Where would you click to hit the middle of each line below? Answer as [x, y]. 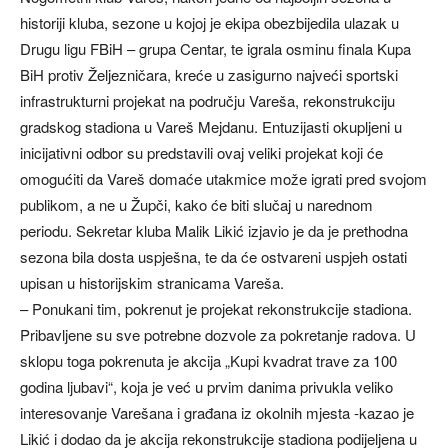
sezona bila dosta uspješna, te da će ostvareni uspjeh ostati [213, 257]
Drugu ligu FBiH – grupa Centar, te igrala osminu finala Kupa [215, 49]
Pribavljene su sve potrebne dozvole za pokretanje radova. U [218, 335]
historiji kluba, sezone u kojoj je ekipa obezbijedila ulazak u [209, 23]
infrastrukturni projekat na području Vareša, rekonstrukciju [207, 101]
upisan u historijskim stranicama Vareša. [152, 283]
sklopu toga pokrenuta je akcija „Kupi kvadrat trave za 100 [208, 361]
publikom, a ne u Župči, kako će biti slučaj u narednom [196, 205]
